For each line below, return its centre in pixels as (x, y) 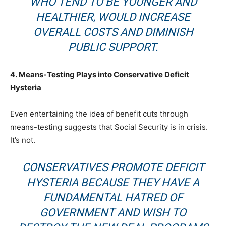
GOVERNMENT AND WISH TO (113, 213)
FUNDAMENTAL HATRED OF (113, 198)
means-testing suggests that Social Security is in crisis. (109, 127)
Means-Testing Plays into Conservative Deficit (104, 75)
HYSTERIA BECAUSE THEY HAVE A (113, 183)
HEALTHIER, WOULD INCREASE (113, 17)
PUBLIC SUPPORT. (113, 47)
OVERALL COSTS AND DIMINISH (113, 32)
